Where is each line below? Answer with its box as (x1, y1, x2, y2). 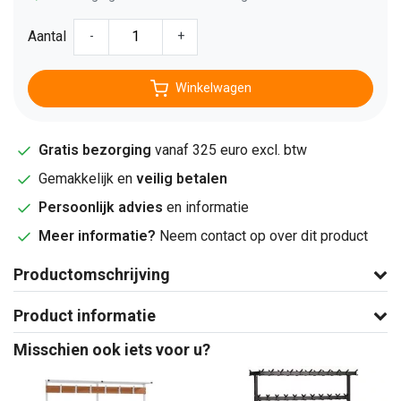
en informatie (163, 198, 249, 216)
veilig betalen (136, 169, 227, 187)
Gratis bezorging (38, 141, 151, 158)
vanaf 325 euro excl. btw (151, 141, 307, 158)
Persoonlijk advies (38, 198, 163, 216)
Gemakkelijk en (35, 169, 136, 187)
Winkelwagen (175, 81, 252, 97)
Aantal (28, 28, 66, 46)
